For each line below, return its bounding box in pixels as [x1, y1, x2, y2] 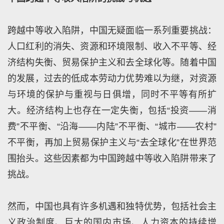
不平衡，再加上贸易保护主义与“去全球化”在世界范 [7, 137, 216, 147]
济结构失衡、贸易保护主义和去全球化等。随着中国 [7, 57, 216, 67]
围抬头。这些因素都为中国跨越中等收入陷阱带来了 [7, 153, 216, 163]
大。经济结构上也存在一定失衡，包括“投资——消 [7, 105, 216, 115]
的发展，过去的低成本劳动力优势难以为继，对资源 [7, 73, 216, 83]
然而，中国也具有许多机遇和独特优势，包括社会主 [7, 201, 216, 211]
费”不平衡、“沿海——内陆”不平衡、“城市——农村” [7, 121, 216, 131]
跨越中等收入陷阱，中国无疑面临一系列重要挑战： [7, 25, 216, 35]
